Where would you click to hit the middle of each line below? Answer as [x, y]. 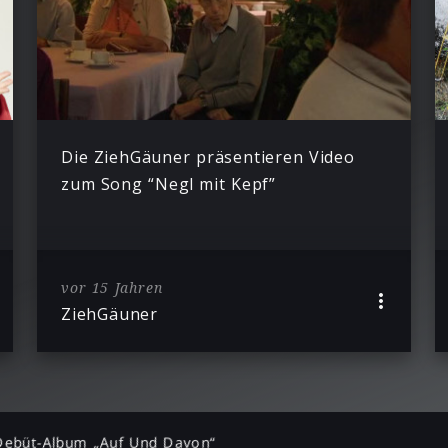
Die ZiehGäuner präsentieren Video [207, 157]
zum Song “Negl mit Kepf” [168, 184]
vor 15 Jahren [111, 287]
